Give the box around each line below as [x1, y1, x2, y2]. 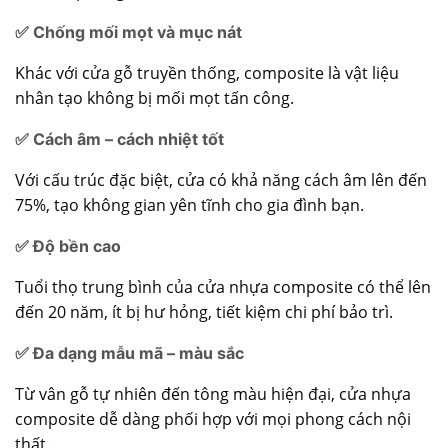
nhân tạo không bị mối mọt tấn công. [15, 87, 294, 110]
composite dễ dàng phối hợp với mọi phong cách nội [15, 408, 411, 431]
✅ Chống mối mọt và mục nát [15, 22, 242, 43]
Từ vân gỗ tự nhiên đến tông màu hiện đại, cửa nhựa [15, 383, 411, 406]
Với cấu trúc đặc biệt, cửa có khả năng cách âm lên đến [15, 169, 427, 192]
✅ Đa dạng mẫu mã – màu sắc [15, 343, 244, 364]
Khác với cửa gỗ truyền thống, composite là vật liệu [15, 62, 399, 85]
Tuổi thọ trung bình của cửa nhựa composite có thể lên [15, 276, 431, 299]
